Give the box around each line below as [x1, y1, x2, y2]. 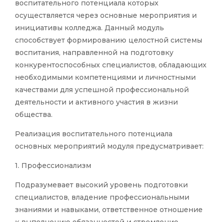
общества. [15, 110, 53, 119]
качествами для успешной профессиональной [15, 85, 189, 95]
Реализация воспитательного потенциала [15, 129, 172, 139]
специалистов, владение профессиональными [15, 193, 189, 202]
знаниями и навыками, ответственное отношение [15, 205, 203, 215]
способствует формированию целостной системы [15, 36, 202, 45]
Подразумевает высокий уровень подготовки [15, 180, 188, 190]
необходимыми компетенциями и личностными [15, 73, 196, 82]
